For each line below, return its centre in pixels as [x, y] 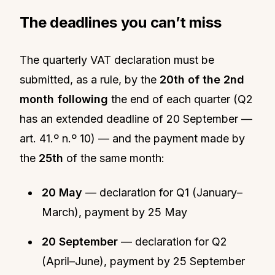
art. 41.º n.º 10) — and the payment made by [132, 138]
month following [64, 99]
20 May [62, 192]
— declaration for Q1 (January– [162, 192]
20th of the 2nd [202, 79]
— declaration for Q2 [172, 241]
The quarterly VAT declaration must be [117, 60]
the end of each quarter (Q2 [180, 99]
